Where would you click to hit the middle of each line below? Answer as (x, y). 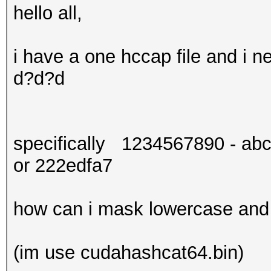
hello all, (48, 13)
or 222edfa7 (63, 165)
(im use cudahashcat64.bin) (129, 253)
